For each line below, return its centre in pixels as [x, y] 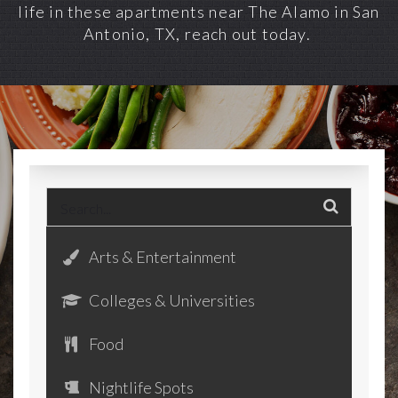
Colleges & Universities [171, 300]
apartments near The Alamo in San [248, 12]
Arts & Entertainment [162, 257]
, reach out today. [245, 34]
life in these [67, 12]
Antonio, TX [130, 34]
